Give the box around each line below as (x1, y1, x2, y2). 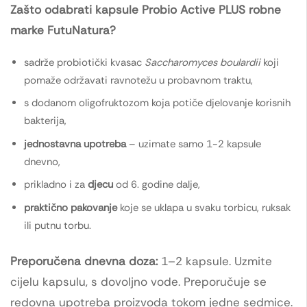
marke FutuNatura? (10, 23, 116, 38)
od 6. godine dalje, (113, 177, 200, 192)
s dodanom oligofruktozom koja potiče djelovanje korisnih (24, 96, 291, 110)
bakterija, (24, 114, 66, 128)
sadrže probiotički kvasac (24, 55, 145, 69)
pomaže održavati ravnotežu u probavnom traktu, (24, 73, 253, 87)
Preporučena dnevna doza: (10, 253, 161, 269)
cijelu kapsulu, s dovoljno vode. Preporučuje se (10, 273, 267, 289)
